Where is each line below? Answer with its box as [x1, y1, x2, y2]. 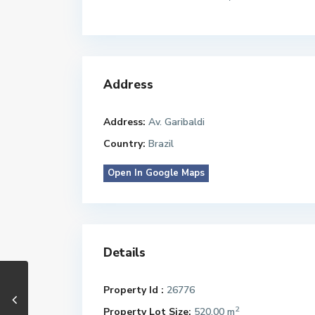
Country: [103, 137, 146, 150]
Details [103, 245, 146, 261]
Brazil [146, 137, 174, 150]
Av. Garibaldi [146, 115, 205, 129]
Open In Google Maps [108, 167, 205, 179]
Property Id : [103, 283, 164, 297]
